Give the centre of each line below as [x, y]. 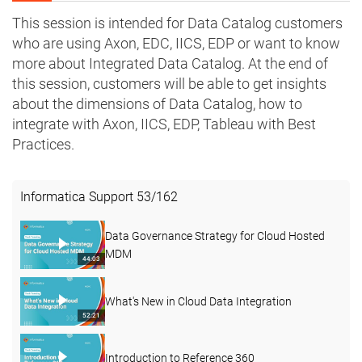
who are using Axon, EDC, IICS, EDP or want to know [176, 44]
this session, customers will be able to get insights [169, 84]
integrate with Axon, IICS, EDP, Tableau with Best [164, 124]
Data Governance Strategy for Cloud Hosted [215, 236]
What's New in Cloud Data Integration [198, 302]
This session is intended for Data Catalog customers [177, 23]
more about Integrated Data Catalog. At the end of [170, 64]
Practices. [43, 145]
